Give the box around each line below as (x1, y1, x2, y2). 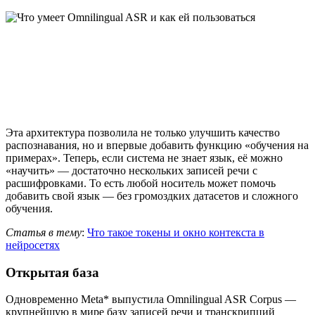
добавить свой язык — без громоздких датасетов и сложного (6, 189, 298, 202)
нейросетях (6, 238, 60, 251)
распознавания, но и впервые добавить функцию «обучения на (6, 139, 309, 151)
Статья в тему (6, 226, 82, 238)
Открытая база (6, 264, 99, 280)
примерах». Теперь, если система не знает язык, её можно (6, 151, 283, 164)
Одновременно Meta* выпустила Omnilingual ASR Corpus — (6, 293, 296, 306)
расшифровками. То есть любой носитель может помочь (6, 176, 276, 189)
